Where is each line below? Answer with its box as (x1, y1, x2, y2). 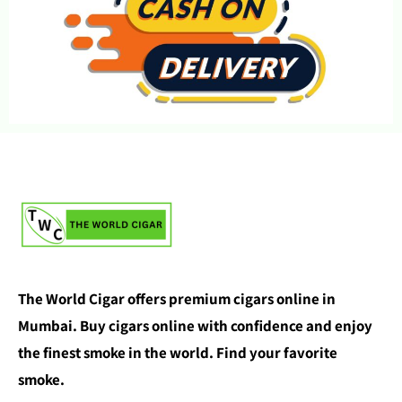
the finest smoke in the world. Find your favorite (18, 342, 337, 362)
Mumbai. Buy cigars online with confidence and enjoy (18, 315, 372, 335)
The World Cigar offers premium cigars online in (18, 288, 336, 308)
